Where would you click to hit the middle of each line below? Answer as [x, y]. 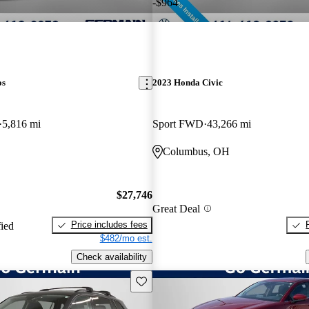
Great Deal [176, 208]
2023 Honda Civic [187, 83]
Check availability [111, 257]
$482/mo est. [126, 239]
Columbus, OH [196, 151]
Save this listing [167, 280]
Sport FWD [178, 123]
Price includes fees [109, 225]
